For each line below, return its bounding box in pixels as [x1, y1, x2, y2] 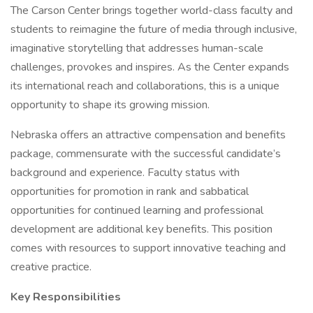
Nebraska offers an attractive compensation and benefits [10, 127, 286, 143]
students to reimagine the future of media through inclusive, [10, 22, 297, 37]
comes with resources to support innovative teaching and [10, 240, 286, 256]
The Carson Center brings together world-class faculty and [10, 3, 293, 18]
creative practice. [10, 259, 92, 275]
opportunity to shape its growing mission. [10, 97, 210, 112]
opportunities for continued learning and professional [10, 203, 263, 218]
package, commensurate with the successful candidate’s [10, 146, 281, 161]
